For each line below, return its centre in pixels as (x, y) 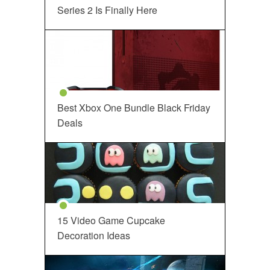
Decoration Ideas (94, 236)
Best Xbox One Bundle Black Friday (134, 108)
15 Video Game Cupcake (111, 221)
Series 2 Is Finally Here (107, 10)
